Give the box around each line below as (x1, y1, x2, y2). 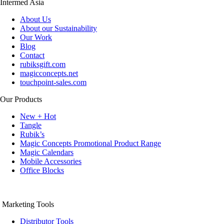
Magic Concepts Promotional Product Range (20, 138, 161, 147)
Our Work (20, 32, 52, 41)
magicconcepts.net (20, 68, 78, 77)
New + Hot (20, 111, 56, 120)
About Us (20, 14, 51, 23)
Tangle (20, 120, 41, 129)
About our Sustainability (20, 23, 97, 32)
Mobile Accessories (20, 156, 81, 165)
